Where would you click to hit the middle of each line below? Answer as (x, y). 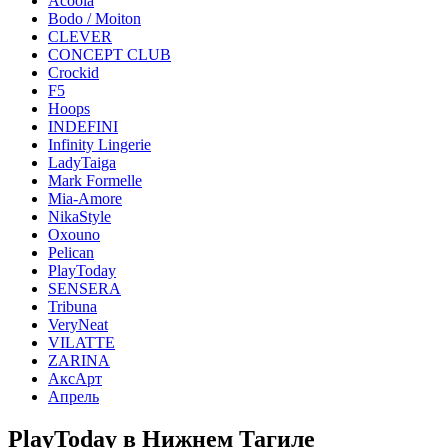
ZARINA (79, 360)
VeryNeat (78, 324)
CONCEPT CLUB (109, 54)
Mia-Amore (85, 198)
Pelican (71, 252)
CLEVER (80, 36)
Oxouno (74, 234)
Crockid (73, 72)
